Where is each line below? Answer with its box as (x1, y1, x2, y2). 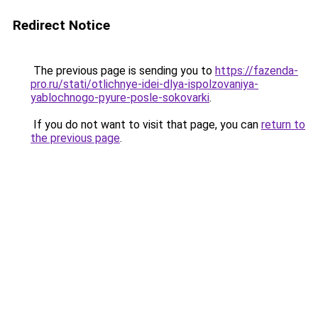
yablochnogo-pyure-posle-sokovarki (31, 91, 209, 104)
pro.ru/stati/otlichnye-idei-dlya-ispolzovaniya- (31, 77, 258, 91)
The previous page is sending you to (31, 64, 215, 77)
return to (261, 118, 305, 131)
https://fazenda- (215, 64, 298, 77)
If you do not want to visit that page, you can (31, 118, 261, 131)
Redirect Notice (13, 17, 110, 33)
